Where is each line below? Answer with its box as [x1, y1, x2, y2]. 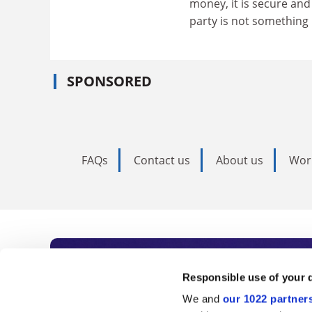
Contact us [134, 152, 190, 168]
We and [182, 292, 223, 305]
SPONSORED [67, 71, 152, 91]
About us [216, 152, 263, 168]
